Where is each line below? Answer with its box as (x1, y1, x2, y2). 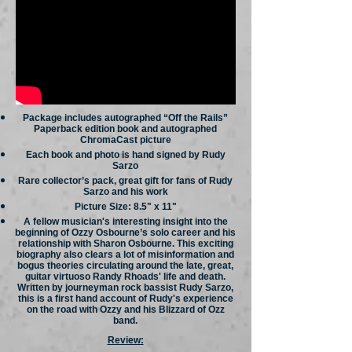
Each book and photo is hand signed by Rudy (25, 149, 225, 160)
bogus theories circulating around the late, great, (17, 260, 233, 271)
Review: (107, 335, 144, 346)
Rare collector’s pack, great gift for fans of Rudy (18, 175, 233, 186)
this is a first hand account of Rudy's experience (17, 293, 233, 304)
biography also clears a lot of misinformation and (16, 249, 234, 260)
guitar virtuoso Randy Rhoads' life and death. (25, 271, 225, 282)
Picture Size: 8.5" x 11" (74, 201, 177, 212)
